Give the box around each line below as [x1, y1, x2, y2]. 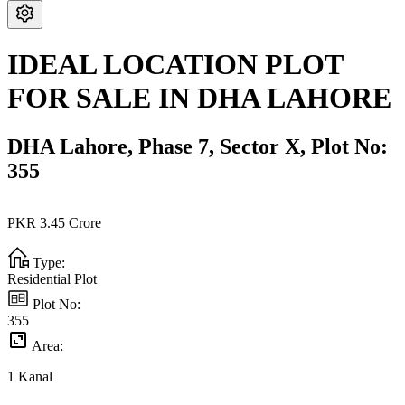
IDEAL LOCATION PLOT [7, 48, 343, 81]
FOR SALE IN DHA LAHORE [7, 81, 391, 115]
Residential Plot [7, 271, 97, 287]
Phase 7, [138, 134, 220, 158]
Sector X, [220, 134, 311, 158]
